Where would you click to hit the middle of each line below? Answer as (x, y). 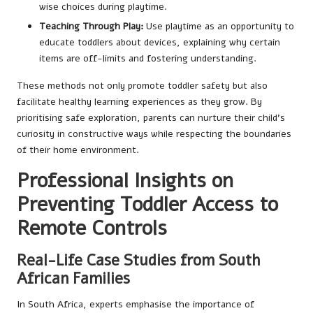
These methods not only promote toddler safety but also (142, 86)
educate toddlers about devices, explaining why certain (160, 43)
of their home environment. (78, 150)
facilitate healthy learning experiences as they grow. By (139, 102)
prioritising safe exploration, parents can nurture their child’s (151, 118)
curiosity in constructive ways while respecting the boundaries (154, 134)
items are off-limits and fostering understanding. (148, 59)
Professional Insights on (125, 181)
